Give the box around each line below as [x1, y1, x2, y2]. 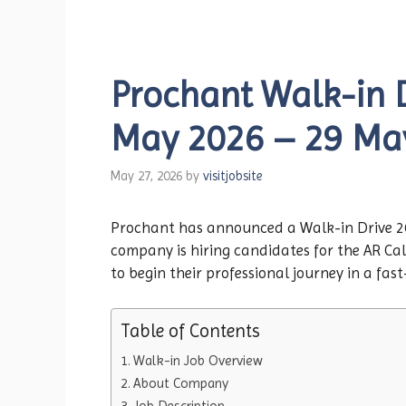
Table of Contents [121, 319, 260, 342]
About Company [133, 374, 229, 391]
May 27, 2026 [111, 169, 182, 184]
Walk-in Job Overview [133, 352, 264, 369]
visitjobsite [203, 169, 262, 184]
